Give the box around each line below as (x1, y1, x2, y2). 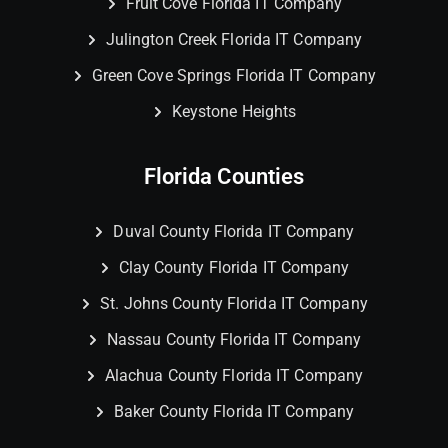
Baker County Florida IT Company (113, 402, 355, 422)
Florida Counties (143, 164, 305, 190)
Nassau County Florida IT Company (106, 330, 362, 350)
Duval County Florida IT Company (113, 222, 355, 242)
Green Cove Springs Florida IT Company (91, 66, 377, 86)
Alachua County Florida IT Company (104, 366, 364, 386)
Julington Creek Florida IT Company (105, 30, 363, 50)
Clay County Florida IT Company (118, 258, 350, 278)
